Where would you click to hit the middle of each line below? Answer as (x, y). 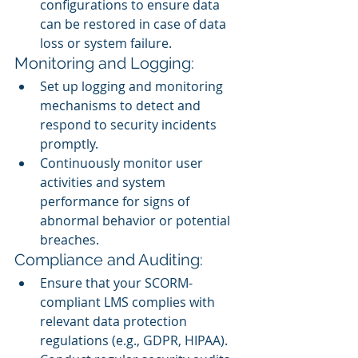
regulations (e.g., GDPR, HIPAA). (134, 340)
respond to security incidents (130, 124)
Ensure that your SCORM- (116, 282)
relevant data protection (115, 321)
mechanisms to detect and (122, 105)
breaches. (70, 239)
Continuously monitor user (123, 163)
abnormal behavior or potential (137, 220)
